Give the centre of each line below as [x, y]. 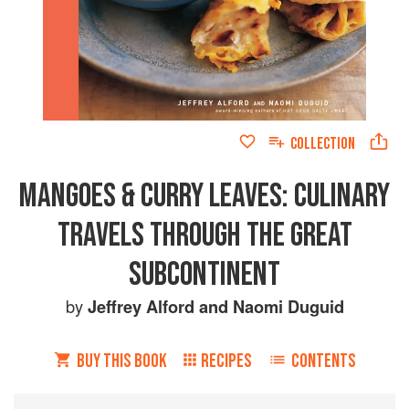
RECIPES [226, 361]
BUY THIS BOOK [121, 361]
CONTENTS [323, 361]
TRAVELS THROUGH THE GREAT [204, 235]
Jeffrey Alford [141, 306]
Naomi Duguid [288, 306]
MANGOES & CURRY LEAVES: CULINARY [204, 196]
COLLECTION [323, 143]
